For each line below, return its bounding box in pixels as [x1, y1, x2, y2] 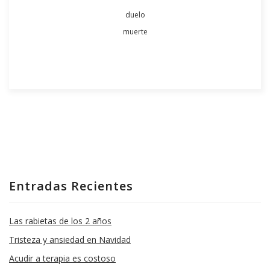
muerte [122, 27, 148, 37]
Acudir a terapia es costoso [9, 253, 116, 265]
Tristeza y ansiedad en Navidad [9, 234, 131, 246]
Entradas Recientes [9, 178, 133, 195]
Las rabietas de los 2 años [9, 215, 111, 227]
